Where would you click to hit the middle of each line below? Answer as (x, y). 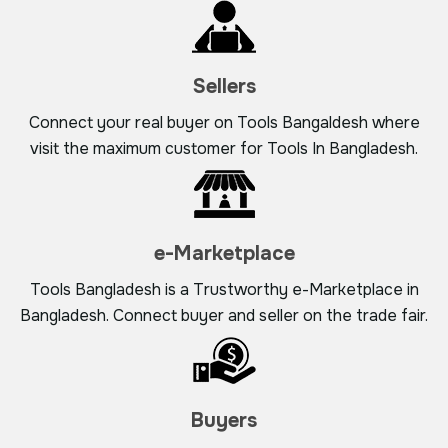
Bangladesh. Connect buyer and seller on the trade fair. (224, 316)
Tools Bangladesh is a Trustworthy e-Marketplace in (224, 290)
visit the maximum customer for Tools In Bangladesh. (224, 149)
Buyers (224, 421)
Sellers (224, 87)
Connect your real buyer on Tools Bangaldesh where (224, 123)
